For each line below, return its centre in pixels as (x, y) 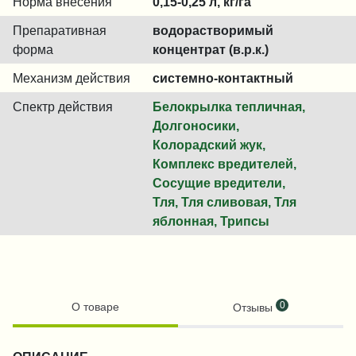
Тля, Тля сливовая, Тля (224, 202)
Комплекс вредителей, (224, 164)
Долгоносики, (196, 126)
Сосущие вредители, (219, 183)
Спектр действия (63, 106)
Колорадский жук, (209, 145)
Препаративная (60, 30)
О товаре (95, 307)
